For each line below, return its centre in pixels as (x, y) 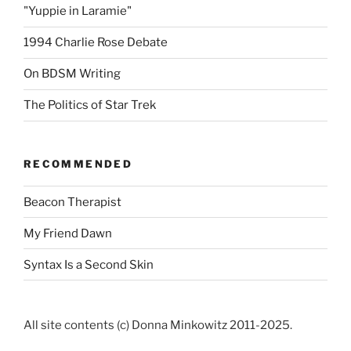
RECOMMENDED (78, 163)
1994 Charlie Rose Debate (96, 43)
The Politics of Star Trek (90, 105)
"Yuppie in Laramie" (78, 11)
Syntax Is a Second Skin (89, 264)
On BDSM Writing (72, 74)
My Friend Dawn (68, 233)
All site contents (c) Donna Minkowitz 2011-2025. (158, 326)
